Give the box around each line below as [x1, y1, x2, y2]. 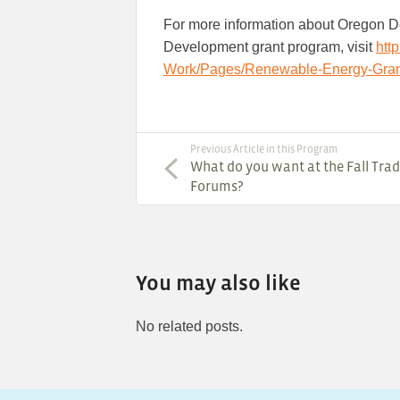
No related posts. [136, 319, 243, 335]
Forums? [190, 178, 244, 195]
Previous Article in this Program [190, 143, 337, 156]
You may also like [136, 271, 301, 296]
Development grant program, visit [163, 39, 376, 55]
